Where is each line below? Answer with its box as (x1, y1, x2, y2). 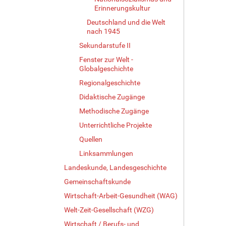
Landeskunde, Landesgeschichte (64, 163, 166, 172)
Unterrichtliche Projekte (79, 121, 152, 129)
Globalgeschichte (79, 64, 133, 73)
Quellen (79, 135, 102, 143)
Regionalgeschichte (79, 78, 140, 87)
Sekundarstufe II (79, 41, 131, 49)
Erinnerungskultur (94, 4, 150, 12)
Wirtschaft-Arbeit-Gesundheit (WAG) (64, 191, 178, 200)
